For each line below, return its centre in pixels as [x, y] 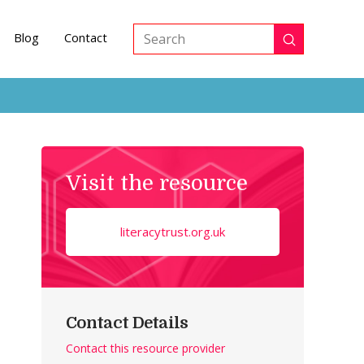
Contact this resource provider [146, 348]
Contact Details [127, 323]
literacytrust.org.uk [173, 231]
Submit [310, 45]
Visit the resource [157, 183]
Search [154, 48]
